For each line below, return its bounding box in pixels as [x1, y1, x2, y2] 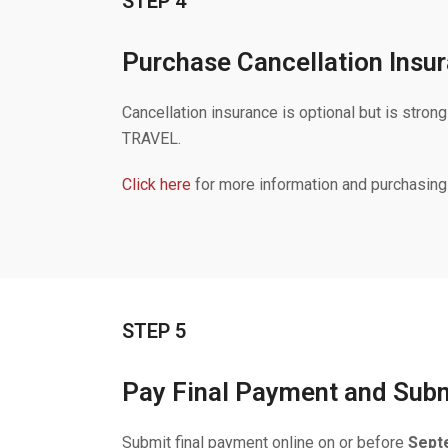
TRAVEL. [122, 129, 181, 148]
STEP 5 [122, 319, 186, 343]
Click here [122, 175, 191, 194]
